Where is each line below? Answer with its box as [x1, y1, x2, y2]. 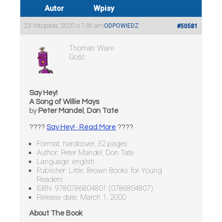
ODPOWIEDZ [104, 22, 139, 29]
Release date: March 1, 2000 [37, 193, 126, 202]
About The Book [29, 210, 82, 217]
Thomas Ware [69, 44, 114, 53]
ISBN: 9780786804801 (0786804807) [37, 184, 153, 193]
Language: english [37, 157, 95, 166]
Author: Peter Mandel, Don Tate [37, 148, 134, 157]
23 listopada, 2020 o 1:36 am [24, 22, 104, 29]
